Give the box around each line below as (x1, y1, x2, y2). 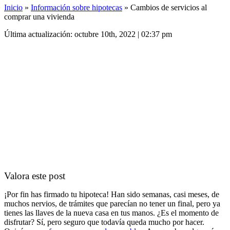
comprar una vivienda (4, 12, 74, 21)
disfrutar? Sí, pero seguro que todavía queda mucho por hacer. (4, 218, 204, 226)
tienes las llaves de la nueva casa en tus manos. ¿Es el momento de (4, 208, 219, 217)
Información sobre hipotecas (31, 3, 122, 12)
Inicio (4, 3, 23, 12)
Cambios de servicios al (130, 3, 207, 12)
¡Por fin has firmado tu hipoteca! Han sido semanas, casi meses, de (4, 190, 219, 199)
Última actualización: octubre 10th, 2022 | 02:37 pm (4, 30, 172, 39)
